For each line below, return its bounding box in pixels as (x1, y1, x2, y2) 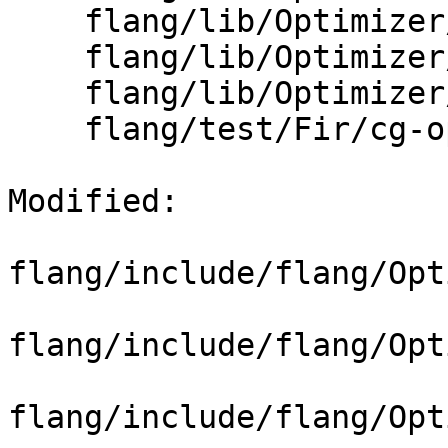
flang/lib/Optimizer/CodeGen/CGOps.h (8, 3, 84, 40)
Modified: (8, 183, 198, 220)
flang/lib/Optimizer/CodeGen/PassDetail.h (8, 39, 84, 76)
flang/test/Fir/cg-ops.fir (8, 111, 84, 148)
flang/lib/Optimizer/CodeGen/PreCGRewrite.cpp (8, 75, 84, 112)
